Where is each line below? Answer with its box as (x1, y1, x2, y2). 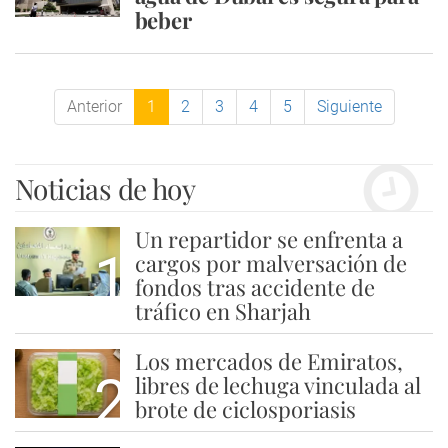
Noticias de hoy (15, 170, 195, 207)
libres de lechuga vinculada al (134, 370, 421, 400)
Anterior (66, 97, 122, 116)
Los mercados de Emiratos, (134, 346, 403, 376)
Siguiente (316, 97, 382, 116)
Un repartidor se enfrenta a (134, 224, 403, 254)
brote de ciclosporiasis (134, 394, 356, 424)
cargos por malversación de (134, 248, 407, 278)
